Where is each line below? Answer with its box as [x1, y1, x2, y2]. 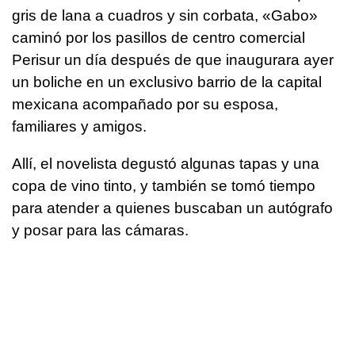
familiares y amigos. [12, 118, 147, 136]
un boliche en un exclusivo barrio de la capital [12, 74, 322, 91]
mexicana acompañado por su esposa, [12, 96, 278, 113]
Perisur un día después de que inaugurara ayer [12, 52, 334, 69]
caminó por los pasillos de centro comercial [12, 29, 305, 47]
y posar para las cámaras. [12, 222, 189, 239]
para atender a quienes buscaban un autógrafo [12, 200, 333, 217]
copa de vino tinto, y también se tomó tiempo [12, 177, 315, 195]
